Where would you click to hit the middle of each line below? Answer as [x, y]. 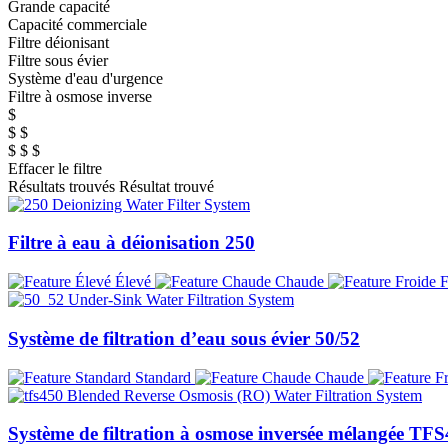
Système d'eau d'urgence [85, 78]
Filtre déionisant [58, 42]
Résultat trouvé [166, 186]
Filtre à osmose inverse [80, 96]
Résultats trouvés [61, 186]
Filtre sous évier [58, 60]
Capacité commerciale [77, 24]
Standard [163, 377]
